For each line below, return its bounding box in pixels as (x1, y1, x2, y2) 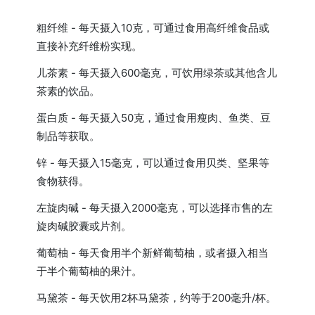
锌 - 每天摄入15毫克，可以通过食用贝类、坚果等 (37, 155, 270, 169)
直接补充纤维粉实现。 (37, 39, 143, 53)
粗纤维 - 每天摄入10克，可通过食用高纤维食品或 (37, 20, 270, 34)
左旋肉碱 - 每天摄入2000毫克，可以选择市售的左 (37, 200, 274, 214)
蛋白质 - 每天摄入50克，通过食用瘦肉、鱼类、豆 (37, 110, 271, 124)
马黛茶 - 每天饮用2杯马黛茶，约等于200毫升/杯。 (37, 290, 277, 304)
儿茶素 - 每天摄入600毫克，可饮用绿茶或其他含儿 (37, 65, 278, 79)
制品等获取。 (37, 129, 101, 143)
